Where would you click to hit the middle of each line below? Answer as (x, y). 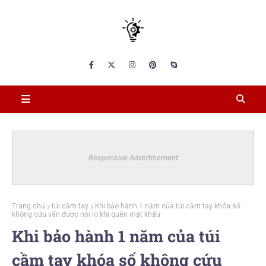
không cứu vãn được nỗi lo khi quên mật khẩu (86, 214)
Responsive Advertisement (133, 158)
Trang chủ (28, 206)
